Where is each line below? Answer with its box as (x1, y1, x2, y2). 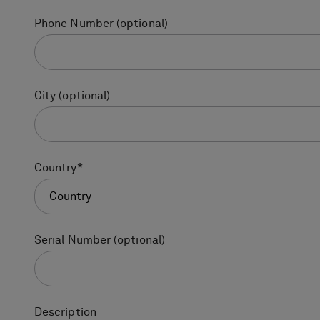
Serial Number (34, 234, 111, 246)
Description (34, 306, 96, 319)
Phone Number (34, 18, 114, 30)
